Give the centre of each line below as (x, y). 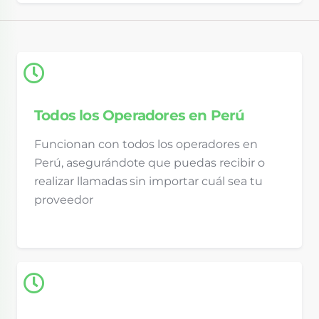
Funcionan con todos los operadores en (146, 145)
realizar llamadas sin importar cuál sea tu (148, 182)
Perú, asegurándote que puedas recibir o (150, 163)
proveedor (64, 200)
